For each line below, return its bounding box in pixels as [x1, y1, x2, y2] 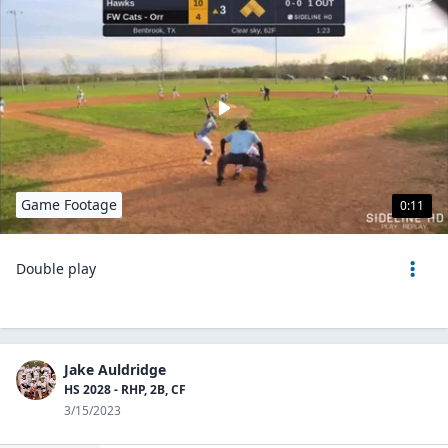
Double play [16, 259, 96, 278]
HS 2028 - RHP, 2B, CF [64, 381, 186, 398]
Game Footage [21, 195, 117, 214]
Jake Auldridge [64, 360, 166, 379]
